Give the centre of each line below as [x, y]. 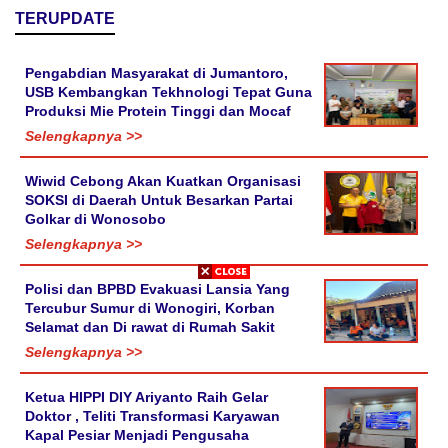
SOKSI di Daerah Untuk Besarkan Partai [159, 199]
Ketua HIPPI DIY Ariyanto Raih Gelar [146, 396]
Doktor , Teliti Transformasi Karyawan [152, 415]
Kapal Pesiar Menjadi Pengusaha [137, 434]
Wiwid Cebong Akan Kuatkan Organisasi [163, 180]
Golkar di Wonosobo [95, 218]
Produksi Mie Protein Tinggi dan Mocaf [158, 110]
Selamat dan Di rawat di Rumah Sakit [150, 326]
